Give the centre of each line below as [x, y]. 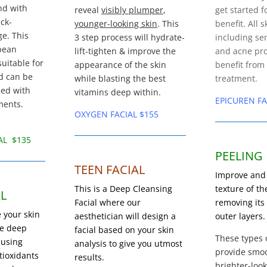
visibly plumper [132, 10]
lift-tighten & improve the [125, 51]
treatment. [237, 78]
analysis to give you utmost [128, 244]
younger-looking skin [116, 23]
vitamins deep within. [118, 92]
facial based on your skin [124, 230]
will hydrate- [159, 37]
